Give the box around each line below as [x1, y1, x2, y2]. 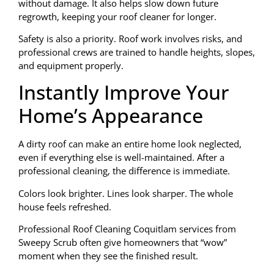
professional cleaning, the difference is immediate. [18, 165, 230, 177]
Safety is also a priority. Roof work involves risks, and [18, 32, 242, 45]
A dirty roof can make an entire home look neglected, [18, 138, 242, 150]
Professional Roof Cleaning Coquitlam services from [18, 223, 236, 235]
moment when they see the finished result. [18, 250, 198, 262]
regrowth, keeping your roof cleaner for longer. [18, 10, 217, 23]
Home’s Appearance [18, 102, 203, 129]
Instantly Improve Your [18, 79, 229, 106]
